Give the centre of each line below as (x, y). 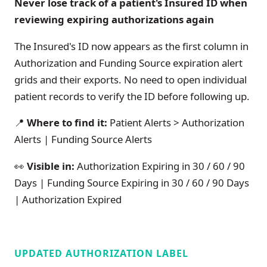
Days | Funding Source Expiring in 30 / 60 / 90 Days (132, 183)
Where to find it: (66, 123)
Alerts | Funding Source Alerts (83, 139)
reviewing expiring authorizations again (114, 19)
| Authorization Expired (68, 200)
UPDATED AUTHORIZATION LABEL (101, 253)
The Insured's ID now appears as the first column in (131, 46)
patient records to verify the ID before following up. (132, 96)
